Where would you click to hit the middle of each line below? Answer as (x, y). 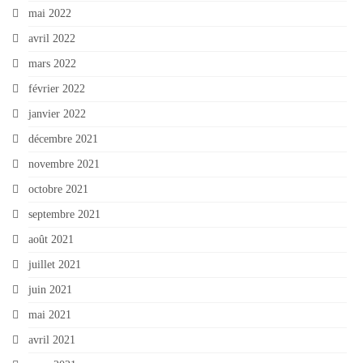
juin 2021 (50, 289)
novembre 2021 (64, 164)
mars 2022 (52, 63)
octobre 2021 (58, 189)
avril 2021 (52, 340)
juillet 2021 (55, 264)
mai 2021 (50, 314)
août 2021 (51, 239)
